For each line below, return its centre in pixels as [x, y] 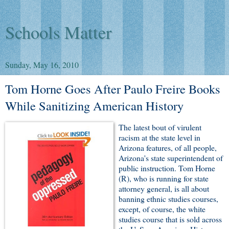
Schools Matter [59, 32]
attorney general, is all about [164, 188]
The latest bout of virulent [160, 127]
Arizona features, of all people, [168, 147]
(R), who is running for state [164, 178]
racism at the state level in [159, 137]
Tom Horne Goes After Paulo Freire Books [113, 89]
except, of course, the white [162, 209]
